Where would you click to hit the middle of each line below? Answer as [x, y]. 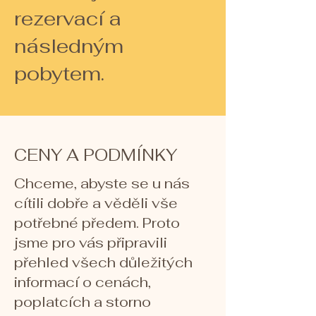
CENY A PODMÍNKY [96, 155]
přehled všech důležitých [103, 262]
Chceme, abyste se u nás [102, 183]
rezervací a [68, 18]
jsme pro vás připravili [91, 243]
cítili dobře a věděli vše [96, 203]
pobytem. [59, 73]
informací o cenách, [83, 282]
